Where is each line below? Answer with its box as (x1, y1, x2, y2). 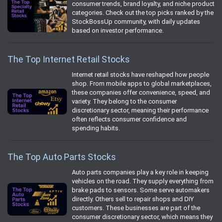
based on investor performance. (72, 26, 164, 34)
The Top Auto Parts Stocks (7, 151, 116, 162)
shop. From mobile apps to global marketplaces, (72, 79, 212, 87)
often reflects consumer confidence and (72, 115, 187, 123)
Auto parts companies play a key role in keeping (72, 168, 209, 176)
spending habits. (72, 124, 120, 132)
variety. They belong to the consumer (72, 97, 177, 105)
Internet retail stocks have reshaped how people (72, 70, 209, 78)
